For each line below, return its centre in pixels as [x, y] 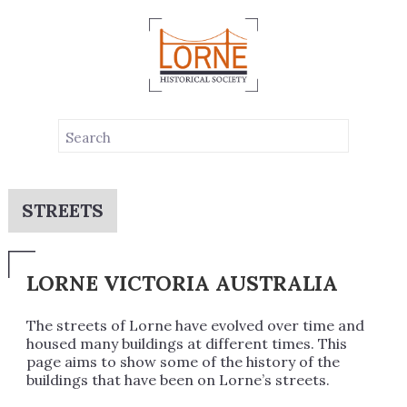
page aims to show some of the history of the [183, 361]
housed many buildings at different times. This [186, 343]
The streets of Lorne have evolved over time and [195, 325]
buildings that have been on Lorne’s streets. [178, 379]
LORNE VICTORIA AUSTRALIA [182, 283]
